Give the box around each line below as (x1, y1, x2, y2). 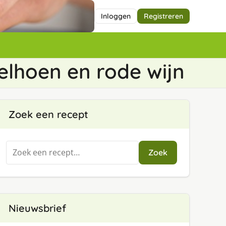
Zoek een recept (8, 108, 88, 121)
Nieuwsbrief (8, 202, 66, 214)
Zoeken (5, 141, 34, 152)
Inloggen (101, 12, 131, 21)
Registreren (144, 12, 183, 21)
